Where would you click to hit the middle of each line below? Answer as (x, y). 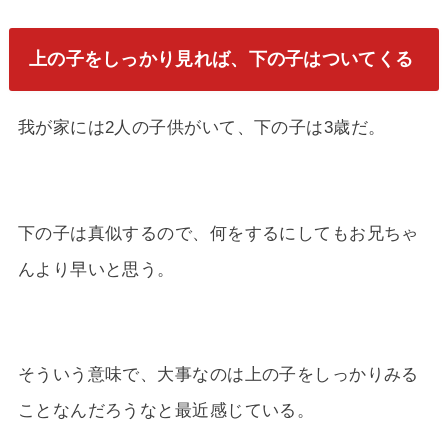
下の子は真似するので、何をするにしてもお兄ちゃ (218, 232)
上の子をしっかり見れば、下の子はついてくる (221, 59)
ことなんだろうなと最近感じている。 (166, 409)
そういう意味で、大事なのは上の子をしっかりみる (218, 373)
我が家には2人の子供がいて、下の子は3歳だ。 (201, 127)
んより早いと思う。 (96, 268)
